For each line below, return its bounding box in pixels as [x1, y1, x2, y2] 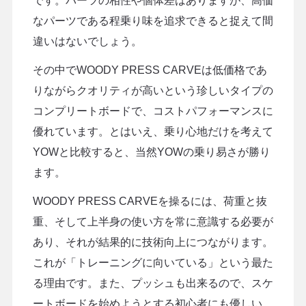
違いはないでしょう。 [32, 35, 142, 47]
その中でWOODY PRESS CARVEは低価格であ [32, 64, 267, 76]
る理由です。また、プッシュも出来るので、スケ [32, 277, 273, 289]
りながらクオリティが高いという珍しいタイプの [32, 84, 273, 96]
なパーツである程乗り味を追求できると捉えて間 [32, 14, 273, 27]
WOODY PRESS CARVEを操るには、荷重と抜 [32, 195, 267, 207]
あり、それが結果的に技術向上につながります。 [32, 236, 273, 248]
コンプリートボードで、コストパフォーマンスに [32, 105, 273, 117]
